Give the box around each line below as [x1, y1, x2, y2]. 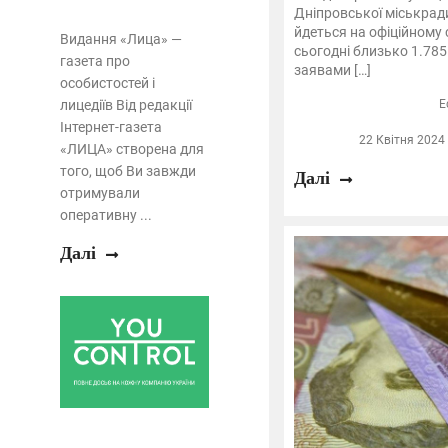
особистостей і [60, 74, 155, 91]
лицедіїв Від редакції [60, 96, 192, 113]
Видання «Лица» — [60, 30, 182, 47]
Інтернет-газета [60, 118, 162, 135]
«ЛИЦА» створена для [60, 140, 204, 157]
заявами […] [293, 62, 371, 79]
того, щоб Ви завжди [60, 162, 196, 179]
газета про [60, 52, 130, 69]
